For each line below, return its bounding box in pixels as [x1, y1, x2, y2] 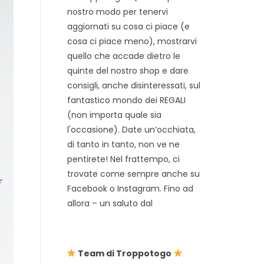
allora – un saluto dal [67, 197, 153, 209]
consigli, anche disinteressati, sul [67, 79, 200, 91]
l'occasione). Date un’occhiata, [67, 123, 196, 136]
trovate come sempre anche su [67, 167, 200, 180]
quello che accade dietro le [67, 49, 180, 62]
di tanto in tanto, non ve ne [67, 138, 180, 150]
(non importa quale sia [67, 108, 161, 121]
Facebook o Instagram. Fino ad [67, 182, 193, 194]
